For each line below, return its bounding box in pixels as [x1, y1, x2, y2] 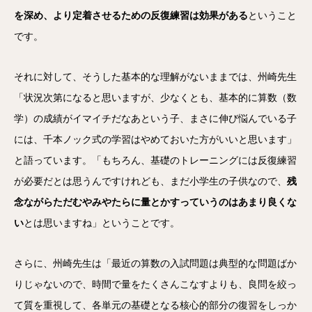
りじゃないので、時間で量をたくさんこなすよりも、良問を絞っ [14, 279, 297, 290]
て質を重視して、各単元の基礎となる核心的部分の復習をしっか [14, 300, 297, 311]
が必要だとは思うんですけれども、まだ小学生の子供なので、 [14, 176, 287, 187]
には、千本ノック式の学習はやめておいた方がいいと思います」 [14, 134, 297, 145]
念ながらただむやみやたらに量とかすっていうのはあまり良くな [14, 197, 297, 208]
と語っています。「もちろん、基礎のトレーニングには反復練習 [14, 155, 297, 166]
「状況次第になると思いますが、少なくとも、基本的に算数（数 [14, 93, 297, 103]
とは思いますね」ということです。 [24, 218, 180, 228]
